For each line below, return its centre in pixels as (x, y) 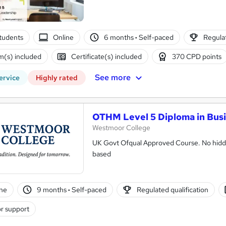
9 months (53, 190)
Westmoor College (121, 128)
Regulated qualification (172, 190)
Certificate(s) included (107, 56)
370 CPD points (196, 56)
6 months (119, 37)
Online (64, 37)
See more (112, 78)
